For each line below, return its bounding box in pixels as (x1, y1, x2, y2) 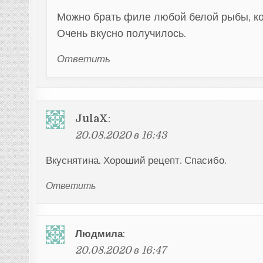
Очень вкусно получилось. (57, 27, 187, 39)
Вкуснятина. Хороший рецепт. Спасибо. (46, 155, 227, 167)
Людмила (75, 227, 123, 240)
